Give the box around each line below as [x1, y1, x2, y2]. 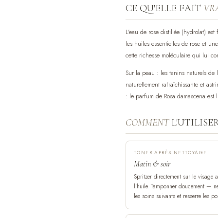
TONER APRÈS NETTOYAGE [134, 148, 207, 156]
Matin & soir [134, 159, 170, 169]
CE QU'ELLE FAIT [126, 2, 203, 14]
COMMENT [126, 116, 169, 128]
